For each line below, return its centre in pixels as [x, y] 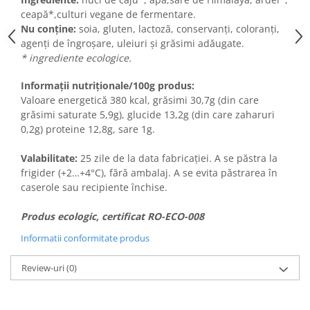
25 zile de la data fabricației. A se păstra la [179, 158]
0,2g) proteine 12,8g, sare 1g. [88, 129]
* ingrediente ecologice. [76, 58]
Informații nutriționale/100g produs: [108, 86]
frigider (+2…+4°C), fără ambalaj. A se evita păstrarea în [149, 173]
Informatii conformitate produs [85, 238]
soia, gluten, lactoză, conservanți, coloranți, [178, 29]
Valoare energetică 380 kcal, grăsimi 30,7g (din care [140, 100]
